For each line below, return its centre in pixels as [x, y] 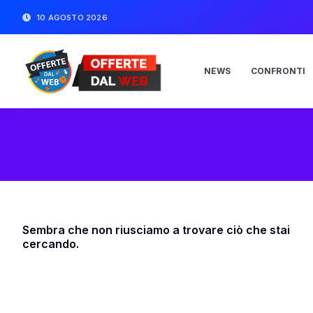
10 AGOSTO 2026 [72, 17]
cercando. [51, 244]
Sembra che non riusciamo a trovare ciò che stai [156, 230]
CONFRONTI [278, 71]
